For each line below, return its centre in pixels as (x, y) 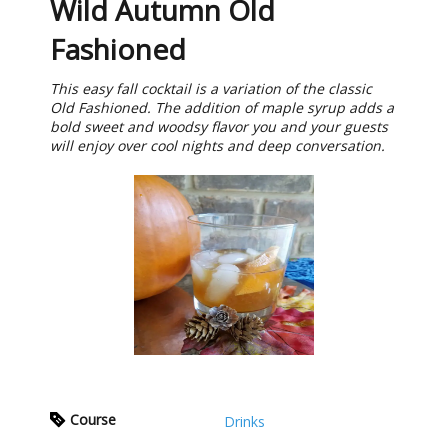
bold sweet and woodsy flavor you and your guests (219, 127)
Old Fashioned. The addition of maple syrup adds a (222, 108)
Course (93, 420)
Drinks (244, 422)
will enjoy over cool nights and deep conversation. (217, 146)
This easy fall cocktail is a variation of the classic (211, 89)
